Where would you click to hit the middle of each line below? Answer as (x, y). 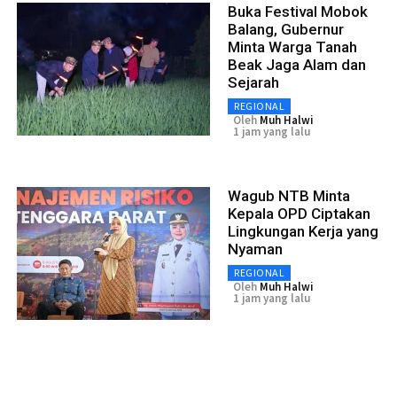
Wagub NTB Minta (289, 196)
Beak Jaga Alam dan (297, 65)
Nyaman (255, 249)
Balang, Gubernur (286, 30)
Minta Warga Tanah (292, 47)
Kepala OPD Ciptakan (299, 214)
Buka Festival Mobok (298, 12)
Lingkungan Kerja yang (303, 232)
